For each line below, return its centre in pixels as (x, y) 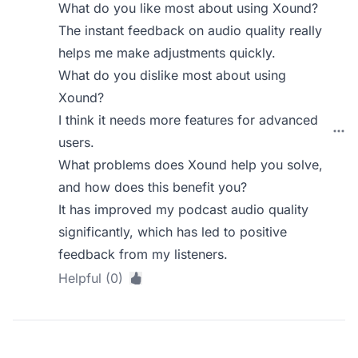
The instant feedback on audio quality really (191, 30)
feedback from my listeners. (143, 254)
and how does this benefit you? (153, 187)
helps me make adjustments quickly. (167, 53)
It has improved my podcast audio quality (184, 209)
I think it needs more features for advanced (189, 120)
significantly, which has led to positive (173, 232)
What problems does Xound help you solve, (191, 165)
